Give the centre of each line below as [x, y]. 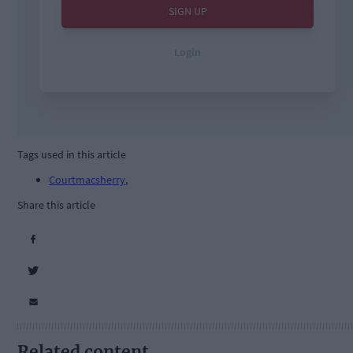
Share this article [56, 205]
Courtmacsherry [87, 180]
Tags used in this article [72, 155]
